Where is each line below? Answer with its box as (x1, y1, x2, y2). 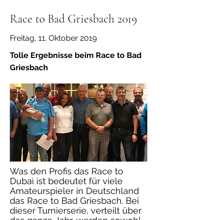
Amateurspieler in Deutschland (10, 186, 139, 196)
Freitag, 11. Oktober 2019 (10, 33, 97, 43)
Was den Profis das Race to (10, 166, 123, 176)
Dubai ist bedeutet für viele (10, 176, 123, 186)
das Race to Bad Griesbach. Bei (10, 196, 139, 206)
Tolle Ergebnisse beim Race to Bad (10, 51, 141, 60)
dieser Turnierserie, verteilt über (10, 206, 141, 216)
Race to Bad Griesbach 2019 (10, 12, 137, 26)
